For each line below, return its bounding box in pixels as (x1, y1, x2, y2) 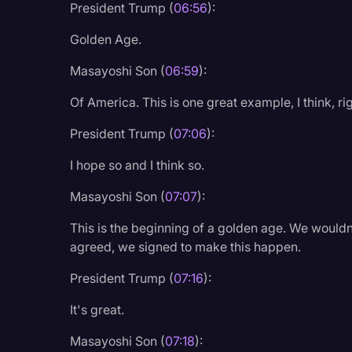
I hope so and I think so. (70, 156, 205, 173)
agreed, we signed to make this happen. (70, 238, 302, 255)
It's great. (70, 301, 125, 317)
